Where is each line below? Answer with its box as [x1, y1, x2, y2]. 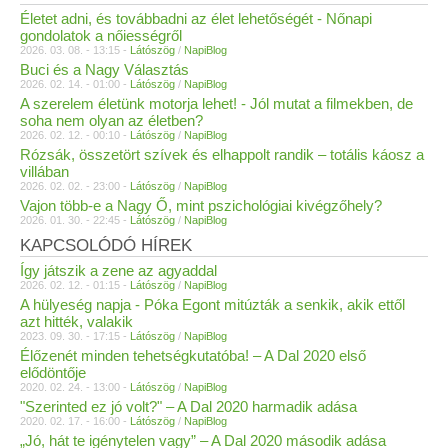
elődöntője [20, 364, 86, 382]
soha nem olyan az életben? [20, 112, 203, 130]
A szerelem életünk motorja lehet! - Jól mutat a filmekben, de [20, 95, 413, 113]
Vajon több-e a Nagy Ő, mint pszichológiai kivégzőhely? [20, 197, 382, 215]
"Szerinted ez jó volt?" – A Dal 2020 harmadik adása [20, 398, 357, 416]
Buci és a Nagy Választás [20, 61, 189, 79]
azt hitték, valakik [20, 313, 133, 331]
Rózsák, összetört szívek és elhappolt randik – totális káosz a [20, 146, 424, 164]
